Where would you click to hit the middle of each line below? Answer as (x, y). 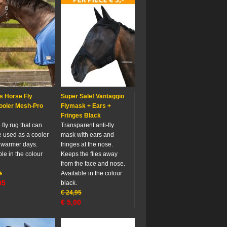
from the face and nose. (93, 164)
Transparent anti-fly (87, 125)
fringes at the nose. (87, 144)
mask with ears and (87, 135)
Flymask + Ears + (86, 106)
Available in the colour (91, 173)
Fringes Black (81, 116)
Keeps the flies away (89, 154)
